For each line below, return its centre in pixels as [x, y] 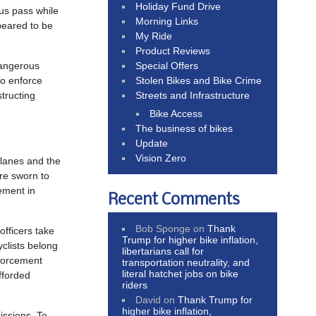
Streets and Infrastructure [193, 95]
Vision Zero [161, 158]
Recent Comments [174, 200]
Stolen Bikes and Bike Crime [199, 80]
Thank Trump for [215, 299]
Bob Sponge [163, 228]
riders [135, 285]
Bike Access [176, 113]
